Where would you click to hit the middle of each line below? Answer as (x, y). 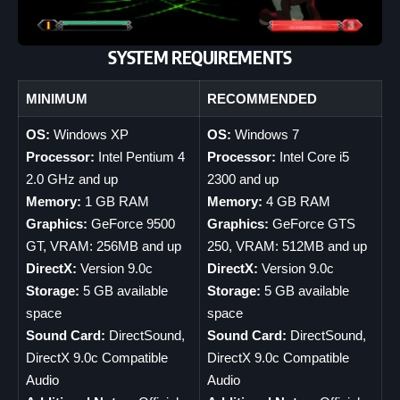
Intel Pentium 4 (139, 157)
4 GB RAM (296, 202)
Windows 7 (265, 135)
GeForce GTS (312, 224)
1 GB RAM (115, 202)
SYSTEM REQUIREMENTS (200, 56)
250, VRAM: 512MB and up (287, 246)
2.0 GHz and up (71, 179)
